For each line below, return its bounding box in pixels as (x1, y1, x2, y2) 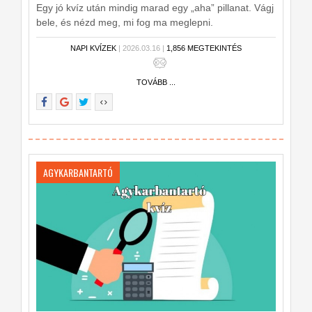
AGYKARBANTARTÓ (43, 164, 113, 180)
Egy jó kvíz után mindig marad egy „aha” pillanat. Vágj (36, 2, 274, 13)
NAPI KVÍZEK (70, 44, 116, 52)
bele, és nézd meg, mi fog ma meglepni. (36, 17, 213, 28)
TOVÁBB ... (136, 78, 175, 86)
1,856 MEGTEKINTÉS (166, 44, 242, 52)
